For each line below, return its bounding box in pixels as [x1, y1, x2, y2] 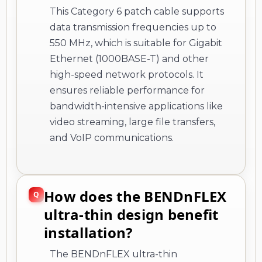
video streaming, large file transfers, [50, 116, 215, 127]
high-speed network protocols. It [50, 68, 204, 80]
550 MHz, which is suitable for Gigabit [50, 37, 222, 49]
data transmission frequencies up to [50, 21, 216, 33]
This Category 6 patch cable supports [50, 5, 224, 17]
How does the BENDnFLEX [44, 186, 227, 206]
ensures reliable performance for [50, 84, 205, 96]
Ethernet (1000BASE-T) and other [50, 53, 209, 64]
